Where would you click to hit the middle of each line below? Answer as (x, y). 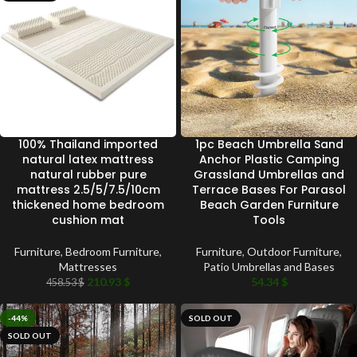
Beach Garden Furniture (269, 204)
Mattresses (88, 266)
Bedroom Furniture (112, 251)
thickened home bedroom (88, 204)
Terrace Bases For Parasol (269, 189)
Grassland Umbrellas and (269, 174)
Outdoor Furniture (293, 251)
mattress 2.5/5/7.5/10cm (88, 189)
